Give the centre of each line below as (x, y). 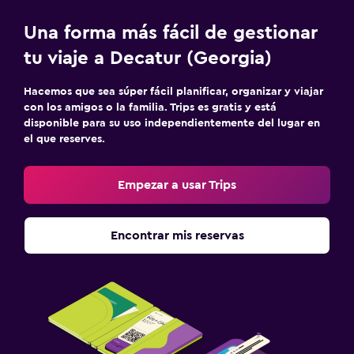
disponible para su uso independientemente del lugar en (172, 123)
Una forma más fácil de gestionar (171, 33)
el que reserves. (64, 139)
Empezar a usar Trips (177, 185)
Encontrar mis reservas (177, 235)
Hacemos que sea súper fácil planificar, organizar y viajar (173, 91)
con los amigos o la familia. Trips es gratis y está (150, 107)
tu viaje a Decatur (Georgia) (148, 58)
